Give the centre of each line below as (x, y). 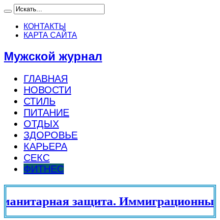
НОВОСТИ (47, 90)
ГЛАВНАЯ (46, 78)
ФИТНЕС (44, 169)
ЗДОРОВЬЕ (51, 135)
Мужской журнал (53, 56)
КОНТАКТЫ (45, 26)
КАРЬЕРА (45, 146)
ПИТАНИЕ (46, 112)
